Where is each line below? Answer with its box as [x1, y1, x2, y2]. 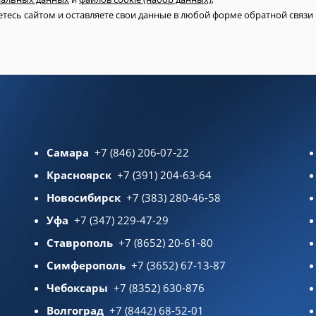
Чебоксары [46, 281, 108, 295]
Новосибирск [46, 190, 121, 205]
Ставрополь [46, 236, 113, 250]
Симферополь [46, 258, 126, 272]
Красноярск [46, 168, 111, 182]
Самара [46, 145, 89, 159]
